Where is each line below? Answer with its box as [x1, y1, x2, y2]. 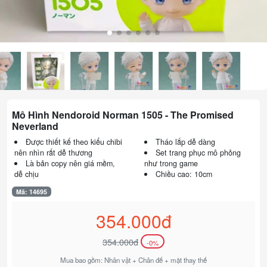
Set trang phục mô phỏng [155, 147, 241, 158]
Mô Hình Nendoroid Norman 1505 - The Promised [12, 107, 234, 122]
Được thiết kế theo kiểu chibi [25, 136, 122, 147]
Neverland [12, 119, 58, 133]
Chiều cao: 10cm [155, 168, 212, 179]
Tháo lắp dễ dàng [155, 136, 215, 147]
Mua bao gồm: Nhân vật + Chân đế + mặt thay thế [60, 255, 207, 265]
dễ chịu [14, 168, 39, 179]
